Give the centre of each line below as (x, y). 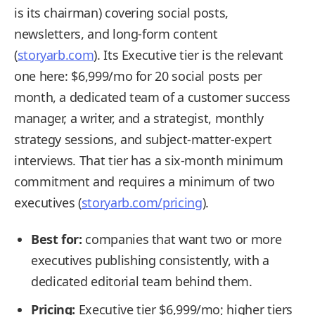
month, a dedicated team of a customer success (152, 97)
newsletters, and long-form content (116, 34)
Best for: (57, 239)
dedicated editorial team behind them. (142, 281)
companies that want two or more (182, 239)
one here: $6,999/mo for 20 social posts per (138, 76)
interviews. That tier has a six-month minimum (149, 160)
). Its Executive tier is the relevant (189, 55)
